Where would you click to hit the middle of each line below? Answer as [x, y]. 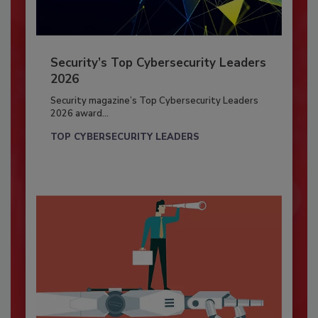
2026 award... [79, 114]
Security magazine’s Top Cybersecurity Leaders [154, 101]
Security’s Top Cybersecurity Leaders [158, 63]
